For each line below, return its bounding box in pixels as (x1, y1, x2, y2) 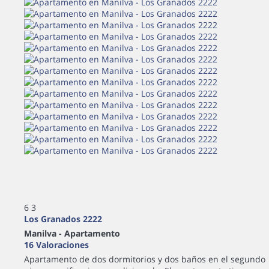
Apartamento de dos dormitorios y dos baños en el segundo (24, 253, 265, 265)
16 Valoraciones (24, 239, 89, 251)
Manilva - (24, 228, 64, 240)
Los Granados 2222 (24, 213, 102, 225)
